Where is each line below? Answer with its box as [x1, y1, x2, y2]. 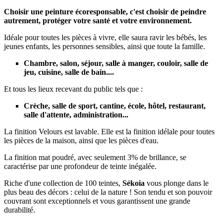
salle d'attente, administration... [24, 111, 128, 119]
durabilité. [4, 206, 35, 215]
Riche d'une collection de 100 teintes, [4, 179, 122, 188]
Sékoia [122, 179, 145, 188]
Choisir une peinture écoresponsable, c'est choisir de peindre [4, 7, 206, 16]
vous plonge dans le [145, 179, 209, 188]
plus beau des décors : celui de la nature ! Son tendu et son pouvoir [4, 188, 212, 197]
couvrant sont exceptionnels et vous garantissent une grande [4, 197, 190, 206]
